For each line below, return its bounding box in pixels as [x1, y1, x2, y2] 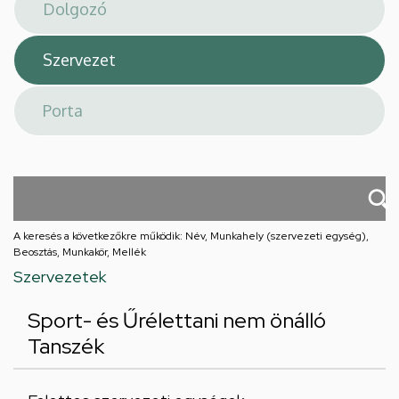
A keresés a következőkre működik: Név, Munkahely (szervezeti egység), [13, 229, 369, 243]
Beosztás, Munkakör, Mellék [13, 245, 146, 259]
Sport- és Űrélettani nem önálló [28, 306, 326, 334]
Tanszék [28, 332, 104, 360]
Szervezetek [13, 266, 106, 287]
